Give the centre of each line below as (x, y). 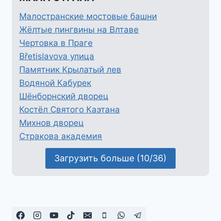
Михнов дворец (52, 123)
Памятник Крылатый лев (70, 69)
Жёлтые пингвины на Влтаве (79, 29)
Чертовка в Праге (56, 43)
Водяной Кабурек (55, 83)
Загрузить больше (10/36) (110, 158)
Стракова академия (61, 136)
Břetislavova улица (57, 56)
